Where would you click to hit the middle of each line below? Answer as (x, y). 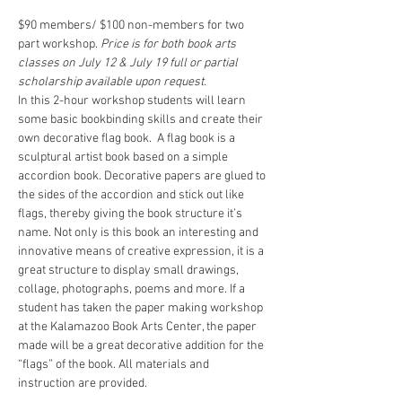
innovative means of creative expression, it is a (142, 252)
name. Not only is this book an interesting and (140, 233)
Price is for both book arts (170, 44)
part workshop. (59, 44)
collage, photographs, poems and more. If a (133, 289)
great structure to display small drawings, (130, 271)
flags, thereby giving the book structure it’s (131, 214)
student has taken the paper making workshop (142, 308)
